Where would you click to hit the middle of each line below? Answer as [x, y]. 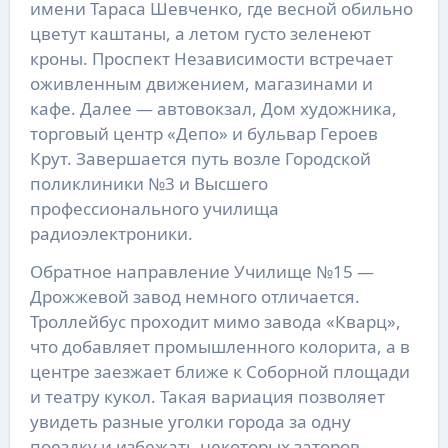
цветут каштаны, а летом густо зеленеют [200, 34]
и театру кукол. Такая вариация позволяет [207, 397]
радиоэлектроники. [111, 234]
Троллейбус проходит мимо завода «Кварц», [215, 322]
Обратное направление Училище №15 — [201, 272]
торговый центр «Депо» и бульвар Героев [203, 134]
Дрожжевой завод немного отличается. [194, 297]
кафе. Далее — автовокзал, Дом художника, [213, 109]
